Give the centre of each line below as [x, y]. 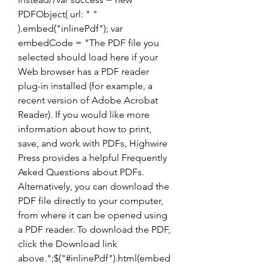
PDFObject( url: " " [58, 14]
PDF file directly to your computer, [91, 201]
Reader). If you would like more [84, 115]
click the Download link [68, 244]
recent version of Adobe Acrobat [88, 100]
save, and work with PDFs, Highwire [93, 143]
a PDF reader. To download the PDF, [94, 229]
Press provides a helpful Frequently [92, 158]
